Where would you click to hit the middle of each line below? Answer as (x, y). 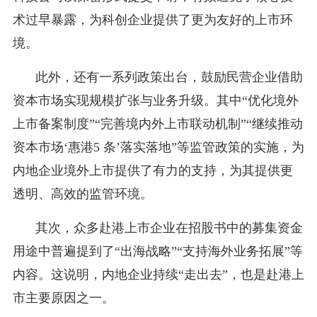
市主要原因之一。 (63, 298)
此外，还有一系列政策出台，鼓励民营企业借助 (169, 77)
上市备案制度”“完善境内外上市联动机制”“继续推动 (157, 123)
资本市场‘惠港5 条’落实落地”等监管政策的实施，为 (158, 147)
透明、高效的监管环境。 (82, 194)
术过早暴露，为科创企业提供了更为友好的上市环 (152, 19)
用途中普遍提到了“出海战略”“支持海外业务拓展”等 (157, 251)
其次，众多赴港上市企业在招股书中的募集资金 (169, 227)
